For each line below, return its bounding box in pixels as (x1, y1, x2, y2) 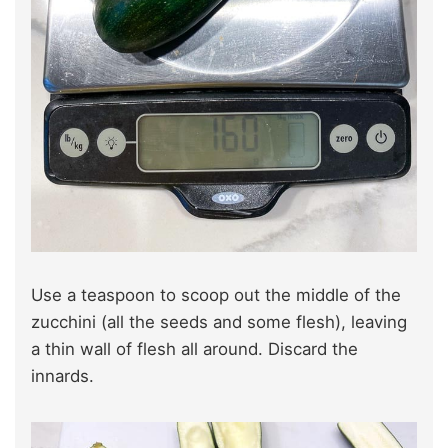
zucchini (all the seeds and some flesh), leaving (31, 311, 407, 332)
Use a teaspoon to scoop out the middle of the (31, 284, 401, 305)
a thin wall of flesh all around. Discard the (31, 338, 358, 359)
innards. (31, 365, 94, 386)
